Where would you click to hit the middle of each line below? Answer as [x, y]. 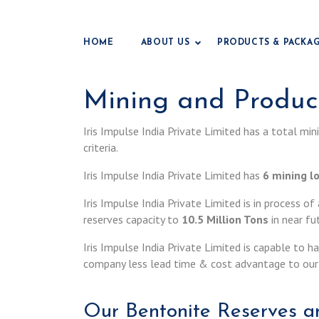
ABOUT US [165, 43]
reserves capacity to [132, 219]
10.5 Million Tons [225, 219]
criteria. [101, 147]
